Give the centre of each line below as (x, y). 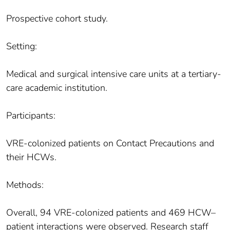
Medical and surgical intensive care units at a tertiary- (114, 74)
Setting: (22, 46)
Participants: (31, 116)
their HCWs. (31, 157)
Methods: (25, 185)
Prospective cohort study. (57, 19)
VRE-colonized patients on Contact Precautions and (110, 143)
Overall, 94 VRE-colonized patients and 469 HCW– (111, 213)
